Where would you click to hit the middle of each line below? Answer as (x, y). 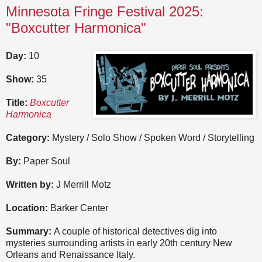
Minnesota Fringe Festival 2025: (105, 11)
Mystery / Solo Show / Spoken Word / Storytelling (152, 137)
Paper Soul (46, 161)
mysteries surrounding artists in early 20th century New (119, 243)
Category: (28, 137)
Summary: (29, 231)
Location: (28, 208)
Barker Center (79, 208)
